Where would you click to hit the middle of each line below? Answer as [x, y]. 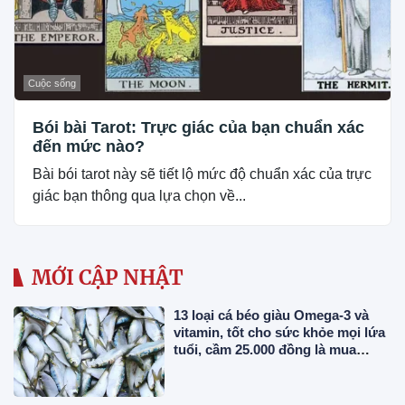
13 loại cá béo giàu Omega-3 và [272, 315]
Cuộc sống [52, 83]
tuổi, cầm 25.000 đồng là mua [265, 349]
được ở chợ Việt [227, 366]
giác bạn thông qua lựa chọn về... [139, 195]
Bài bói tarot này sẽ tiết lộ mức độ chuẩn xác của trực [202, 174]
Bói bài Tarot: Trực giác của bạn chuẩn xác [198, 127]
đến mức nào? [89, 146]
